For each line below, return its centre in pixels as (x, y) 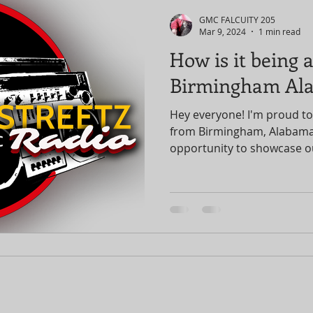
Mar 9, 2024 (223, 31)
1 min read (279, 31)
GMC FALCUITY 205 (237, 19)
